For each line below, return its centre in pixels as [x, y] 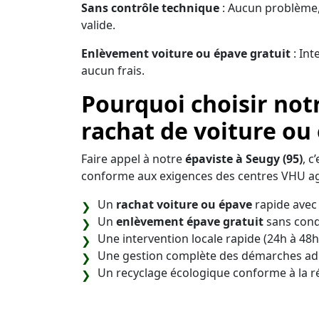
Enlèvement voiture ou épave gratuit [186, 53]
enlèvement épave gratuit [190, 221]
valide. [98, 25]
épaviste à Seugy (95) [244, 158]
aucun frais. [113, 70]
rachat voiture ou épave [184, 204]
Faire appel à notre [133, 158]
